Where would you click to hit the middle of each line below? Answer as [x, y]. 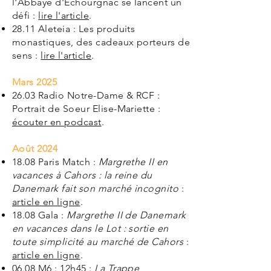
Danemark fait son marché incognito [96, 188]
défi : [25, 15]
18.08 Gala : [40, 215]
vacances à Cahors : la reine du [82, 175]
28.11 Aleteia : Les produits [74, 29]
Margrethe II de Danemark [126, 215]
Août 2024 [35, 149]
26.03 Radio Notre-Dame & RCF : [86, 95]
